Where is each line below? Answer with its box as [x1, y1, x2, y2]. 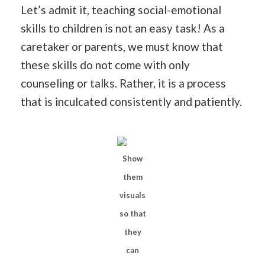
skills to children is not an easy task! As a [21, 21, 225, 35]
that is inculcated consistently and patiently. [21, 95, 242, 109]
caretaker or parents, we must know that [21, 40, 223, 54]
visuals [119, 190, 146, 201]
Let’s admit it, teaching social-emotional [21, 3, 221, 17]
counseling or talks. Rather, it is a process [21, 76, 226, 91]
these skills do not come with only [21, 58, 190, 72]
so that [119, 209, 146, 219]
